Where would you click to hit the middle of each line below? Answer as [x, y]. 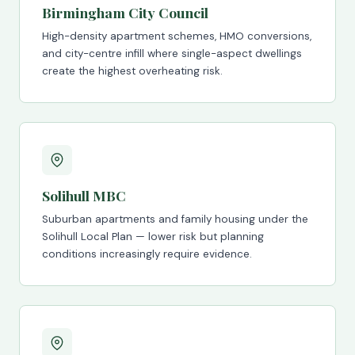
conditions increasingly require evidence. [147, 254]
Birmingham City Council [125, 12]
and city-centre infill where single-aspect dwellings [172, 53]
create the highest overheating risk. [132, 71]
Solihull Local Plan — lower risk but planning [153, 237]
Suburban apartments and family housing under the [175, 219]
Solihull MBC [84, 195]
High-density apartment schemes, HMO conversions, [177, 36]
